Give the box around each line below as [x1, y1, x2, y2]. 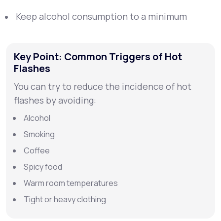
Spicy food [24, 161, 62, 172]
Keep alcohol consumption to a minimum [16, 10, 187, 22]
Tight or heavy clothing [24, 194, 106, 205]
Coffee [24, 145, 50, 156]
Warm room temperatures [24, 178, 118, 188]
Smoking [24, 129, 55, 140]
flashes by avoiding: [14, 94, 96, 106]
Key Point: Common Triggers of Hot [14, 50, 182, 63]
